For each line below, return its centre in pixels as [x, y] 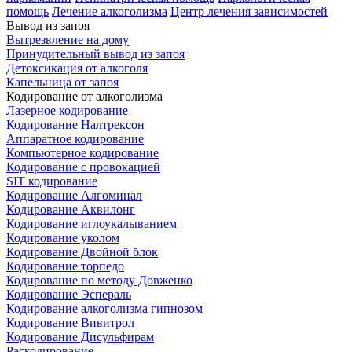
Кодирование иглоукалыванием [92, 224]
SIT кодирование [52, 181]
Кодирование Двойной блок [82, 252]
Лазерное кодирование [67, 110]
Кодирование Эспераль [69, 294]
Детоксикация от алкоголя [77, 68]
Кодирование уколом [63, 238]
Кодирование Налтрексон [75, 125]
